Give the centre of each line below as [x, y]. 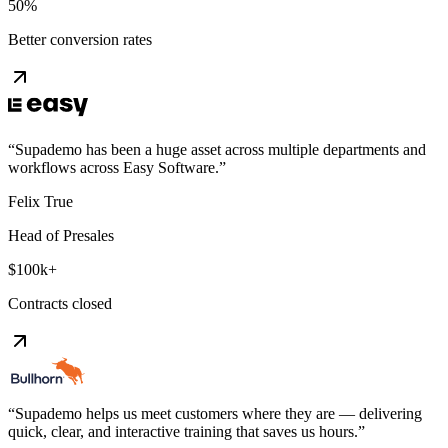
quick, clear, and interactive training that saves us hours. [183, 431]
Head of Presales [61, 235]
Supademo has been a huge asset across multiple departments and [220, 149]
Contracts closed [60, 303]
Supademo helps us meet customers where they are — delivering [218, 413]
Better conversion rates [80, 39]
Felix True [40, 201]
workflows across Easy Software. [113, 167]
